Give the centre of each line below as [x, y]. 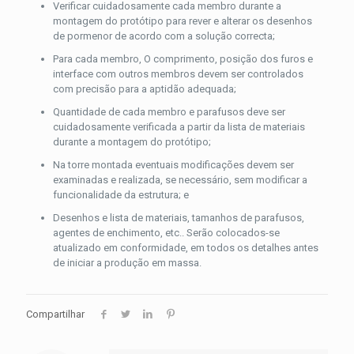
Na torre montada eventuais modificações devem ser [173, 165]
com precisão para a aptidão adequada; [144, 89]
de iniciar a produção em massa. [127, 263]
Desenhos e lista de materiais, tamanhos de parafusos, [178, 218]
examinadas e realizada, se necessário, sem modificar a [180, 180]
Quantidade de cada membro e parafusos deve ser [169, 112]
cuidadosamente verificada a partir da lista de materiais [179, 127]
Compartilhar [55, 314]
